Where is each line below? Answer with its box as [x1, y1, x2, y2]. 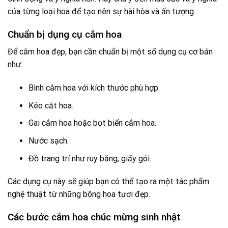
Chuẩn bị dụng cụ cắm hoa [8, 28, 122, 40]
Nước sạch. [28, 135, 69, 146]
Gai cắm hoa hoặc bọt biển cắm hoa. [28, 118, 156, 128]
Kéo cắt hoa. [28, 100, 73, 110]
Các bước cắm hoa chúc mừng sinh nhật [8, 211, 181, 223]
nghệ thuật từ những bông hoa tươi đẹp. [8, 189, 150, 199]
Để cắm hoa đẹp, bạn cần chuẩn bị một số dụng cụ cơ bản [8, 47, 213, 57]
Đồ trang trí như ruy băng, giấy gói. [28, 153, 151, 163]
